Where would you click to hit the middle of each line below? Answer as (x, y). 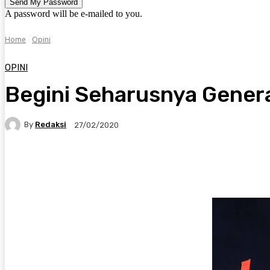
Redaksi (51, 125)
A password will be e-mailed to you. (74, 13)
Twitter (44, 166)
